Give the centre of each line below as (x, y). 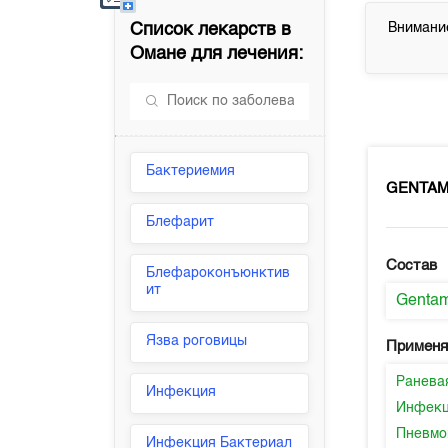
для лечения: (245, 54)
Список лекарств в (211, 30)
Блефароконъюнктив (218, 273)
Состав (412, 265)
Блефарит (180, 222)
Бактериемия (191, 171)
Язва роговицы (197, 341)
